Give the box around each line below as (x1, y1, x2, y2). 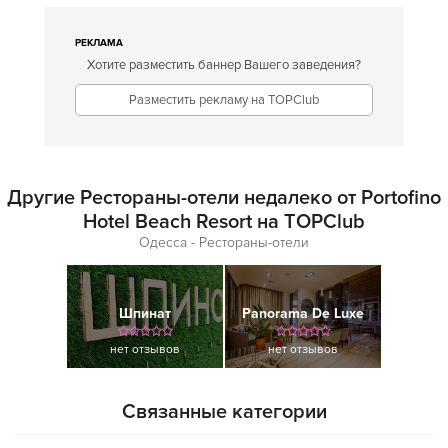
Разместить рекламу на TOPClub (129, 92, 319, 108)
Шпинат (119, 305, 171, 322)
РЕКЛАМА (75, 37, 123, 49)
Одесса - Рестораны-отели (139, 234, 309, 251)
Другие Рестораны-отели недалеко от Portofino (7, 186, 441, 210)
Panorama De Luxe (242, 305, 364, 322)
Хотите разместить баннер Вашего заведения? (87, 57, 361, 73)
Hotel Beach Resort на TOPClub (83, 210, 365, 234)
